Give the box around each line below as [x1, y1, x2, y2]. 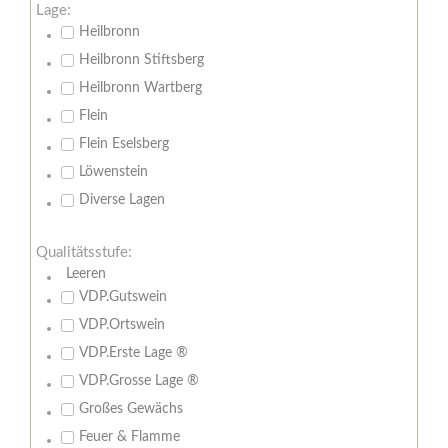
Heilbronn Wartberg [79, 81, 202, 96]
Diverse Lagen [79, 193, 165, 208]
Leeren [66, 267, 106, 282]
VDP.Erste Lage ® [79, 346, 188, 361]
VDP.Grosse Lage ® [79, 374, 199, 389]
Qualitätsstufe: [36, 245, 132, 261]
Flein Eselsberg [79, 137, 169, 152]
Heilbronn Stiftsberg [79, 53, 204, 68]
